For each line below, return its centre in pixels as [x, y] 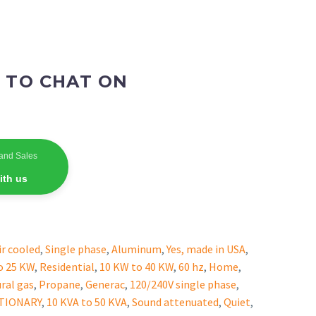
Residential [67, 266]
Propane [60, 284]
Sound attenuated [175, 302]
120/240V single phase [183, 284]
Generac [105, 284]
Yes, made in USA [206, 249]
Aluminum [136, 249]
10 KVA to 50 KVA [87, 302]
